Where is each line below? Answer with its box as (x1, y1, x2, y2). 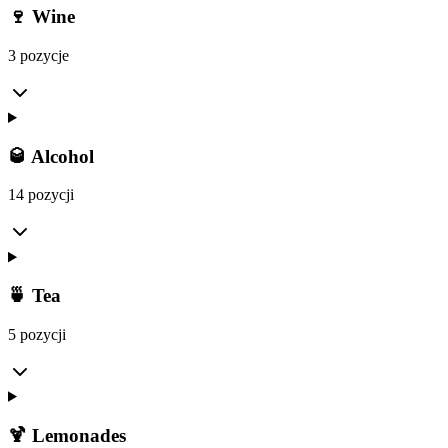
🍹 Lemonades (8, 424, 126, 446)
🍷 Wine (8, 6, 75, 28)
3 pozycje (8, 46, 69, 64)
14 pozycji (8, 186, 74, 204)
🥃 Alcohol (8, 145, 94, 167)
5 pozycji (8, 325, 66, 343)
